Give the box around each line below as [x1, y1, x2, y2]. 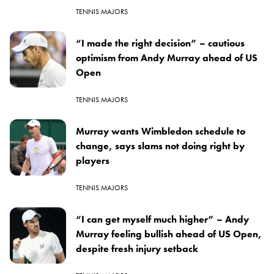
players [76, 154, 109, 168]
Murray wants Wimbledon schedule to [76, 125, 245, 138]
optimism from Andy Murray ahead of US [76, 51, 257, 65]
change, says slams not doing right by [76, 139, 245, 153]
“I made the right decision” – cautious [76, 37, 245, 50]
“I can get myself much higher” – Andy [76, 213, 249, 226]
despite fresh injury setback [76, 242, 198, 256]
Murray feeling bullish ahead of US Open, [76, 228, 262, 241]
